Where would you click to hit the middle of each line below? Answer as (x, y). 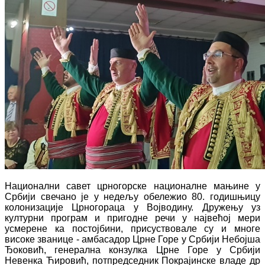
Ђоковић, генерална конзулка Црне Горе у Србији (132, 250)
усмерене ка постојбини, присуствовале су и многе (132, 229)
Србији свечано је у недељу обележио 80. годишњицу (132, 197)
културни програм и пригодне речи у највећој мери (132, 218)
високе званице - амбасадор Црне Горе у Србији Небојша (132, 240)
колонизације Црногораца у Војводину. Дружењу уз (132, 208)
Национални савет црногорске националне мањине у (132, 186)
